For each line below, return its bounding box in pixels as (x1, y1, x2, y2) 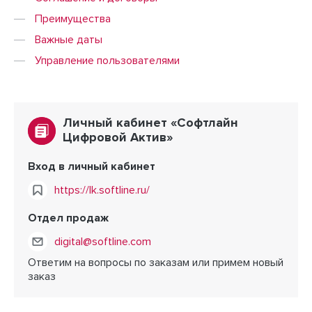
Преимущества (35, 13, 111, 24)
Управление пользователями (35, 55, 180, 66)
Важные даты (35, 34, 102, 45)
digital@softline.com (54, 236, 151, 247)
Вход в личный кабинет (28, 161, 155, 172)
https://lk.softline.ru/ (54, 185, 150, 196)
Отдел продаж (28, 212, 109, 224)
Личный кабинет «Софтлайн (63, 117, 238, 130)
